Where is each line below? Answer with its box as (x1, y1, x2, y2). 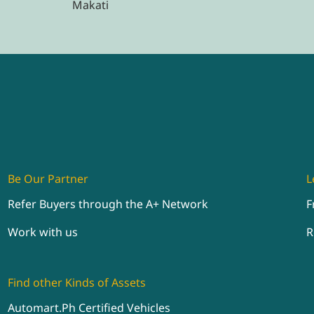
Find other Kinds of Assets (7, 275, 146, 291)
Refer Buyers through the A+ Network (7, 196, 208, 212)
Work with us (7, 224, 78, 240)
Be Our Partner (7, 171, 88, 187)
